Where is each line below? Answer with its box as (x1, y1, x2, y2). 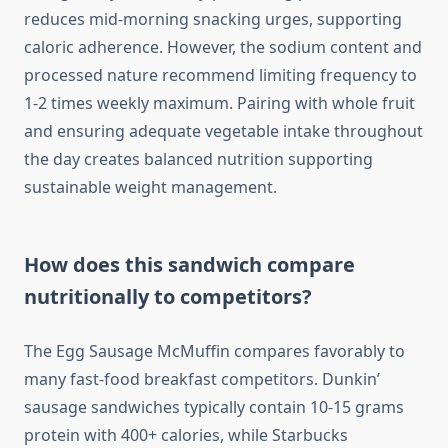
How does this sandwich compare (24, 251, 355, 279)
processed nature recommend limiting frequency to (24, 64, 417, 87)
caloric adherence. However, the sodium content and (24, 36, 422, 59)
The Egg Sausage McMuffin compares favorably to (24, 340, 405, 363)
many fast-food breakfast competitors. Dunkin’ (24, 368, 380, 391)
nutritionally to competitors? (24, 283, 312, 311)
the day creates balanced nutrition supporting (24, 148, 373, 171)
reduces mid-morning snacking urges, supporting (24, 8, 402, 31)
